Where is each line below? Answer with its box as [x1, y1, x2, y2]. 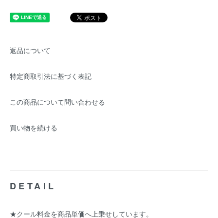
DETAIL [10, 180, 56, 192]
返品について [10, 45, 51, 55]
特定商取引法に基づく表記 [10, 71, 91, 81]
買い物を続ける [10, 123, 57, 132]
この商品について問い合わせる [10, 97, 105, 107]
